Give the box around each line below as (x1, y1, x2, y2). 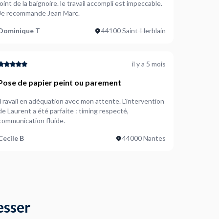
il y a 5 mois (131, 60, 166, 68)
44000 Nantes (122, 134, 166, 142)
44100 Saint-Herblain (101, 26, 166, 35)
